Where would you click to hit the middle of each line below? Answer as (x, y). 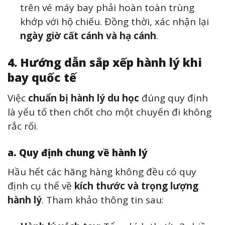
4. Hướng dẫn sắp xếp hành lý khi (105, 63)
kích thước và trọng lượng (136, 186)
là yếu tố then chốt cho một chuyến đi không (109, 112)
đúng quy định (174, 98)
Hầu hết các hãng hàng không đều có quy (102, 172)
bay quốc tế (42, 78)
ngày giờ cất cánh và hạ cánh (88, 35)
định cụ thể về (41, 186)
